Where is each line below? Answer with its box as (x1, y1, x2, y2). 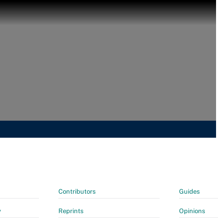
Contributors (58, 188, 96, 195)
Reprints (58, 207, 84, 215)
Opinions (179, 207, 205, 215)
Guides (179, 188, 200, 195)
